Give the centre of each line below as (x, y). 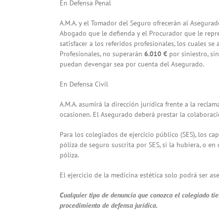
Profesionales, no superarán (102, 54)
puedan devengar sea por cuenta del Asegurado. (132, 64)
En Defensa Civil (84, 84)
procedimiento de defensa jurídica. (109, 206)
